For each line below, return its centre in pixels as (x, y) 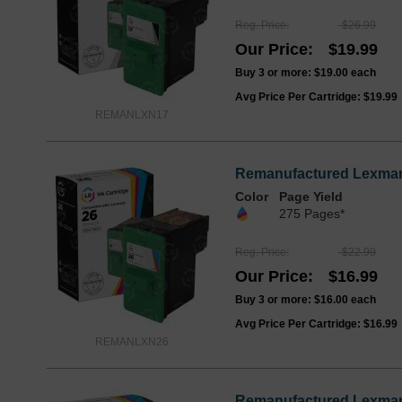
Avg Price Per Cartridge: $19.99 (316, 97)
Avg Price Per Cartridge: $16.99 (316, 324)
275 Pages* (312, 214)
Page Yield (311, 197)
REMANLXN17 (132, 115)
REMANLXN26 (132, 342)
